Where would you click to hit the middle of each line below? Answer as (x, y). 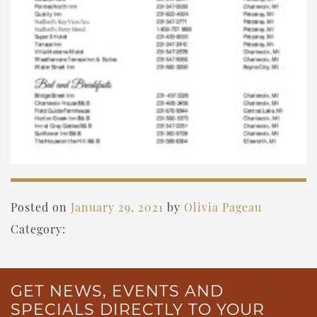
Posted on (41, 207)
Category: (38, 229)
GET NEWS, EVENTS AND (117, 292)
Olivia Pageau (223, 207)
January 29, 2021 (117, 207)
